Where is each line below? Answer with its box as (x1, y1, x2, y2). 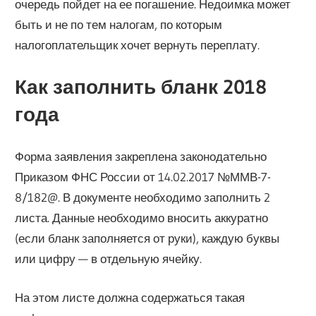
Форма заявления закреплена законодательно (15, 149, 267, 164)
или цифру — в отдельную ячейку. (15, 251, 202, 267)
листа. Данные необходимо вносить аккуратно (15, 210, 269, 226)
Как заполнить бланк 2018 (15, 74, 267, 99)
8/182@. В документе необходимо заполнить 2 (15, 190, 271, 205)
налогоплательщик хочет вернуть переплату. (15, 37, 260, 53)
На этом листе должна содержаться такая (15, 289, 245, 305)
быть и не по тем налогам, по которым (15, 17, 223, 32)
